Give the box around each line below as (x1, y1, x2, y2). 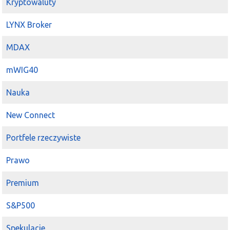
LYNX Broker (6, 20, 52, 30)
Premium (6, 178, 40, 188)
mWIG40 (6, 65, 39, 75)
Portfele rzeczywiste (6, 133, 81, 143)
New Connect (6, 110, 55, 120)
